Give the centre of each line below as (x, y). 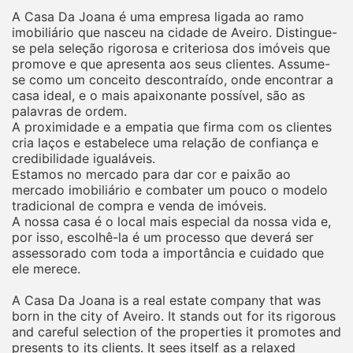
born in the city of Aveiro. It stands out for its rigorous (174, 316)
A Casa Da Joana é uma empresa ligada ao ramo (158, 16)
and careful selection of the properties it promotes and (176, 331)
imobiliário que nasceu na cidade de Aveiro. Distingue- (175, 32)
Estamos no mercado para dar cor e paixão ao (151, 174)
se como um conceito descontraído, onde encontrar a (173, 79)
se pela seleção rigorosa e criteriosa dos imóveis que (171, 48)
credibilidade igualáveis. (84, 158)
